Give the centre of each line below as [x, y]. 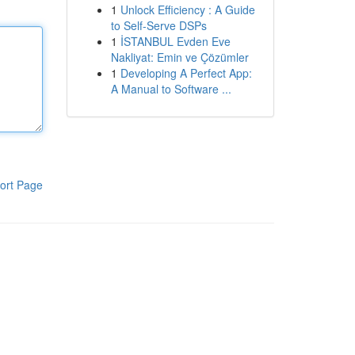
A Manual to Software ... [171, 89]
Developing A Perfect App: [186, 73]
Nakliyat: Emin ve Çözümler [179, 57]
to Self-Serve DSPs [158, 25]
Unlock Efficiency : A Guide [187, 10]
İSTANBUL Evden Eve [175, 41]
